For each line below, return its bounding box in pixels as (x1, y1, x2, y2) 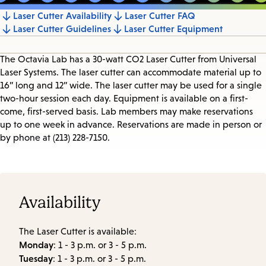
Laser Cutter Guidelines (13, 23, 111, 34)
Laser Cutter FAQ (125, 10, 195, 21)
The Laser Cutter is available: (19, 226, 137, 236)
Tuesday (19, 252, 53, 264)
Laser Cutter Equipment (124, 23, 223, 34)
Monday (19, 239, 53, 250)
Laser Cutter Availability (13, 10, 112, 21)
